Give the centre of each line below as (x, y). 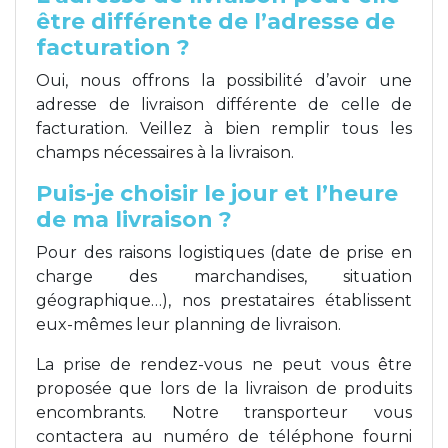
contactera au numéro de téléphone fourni (224, 436)
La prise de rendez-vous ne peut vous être (224, 364)
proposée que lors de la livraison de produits (224, 388)
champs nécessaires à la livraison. (165, 152)
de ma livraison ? (134, 219)
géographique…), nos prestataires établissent (224, 300)
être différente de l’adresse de (215, 21)
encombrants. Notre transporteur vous (224, 412)
